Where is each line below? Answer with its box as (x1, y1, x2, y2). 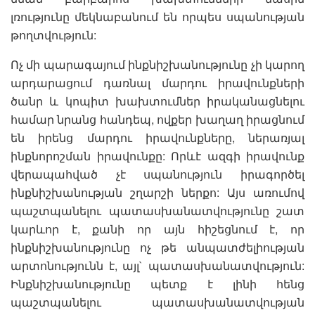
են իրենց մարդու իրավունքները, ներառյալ (11, 129, 304, 146)
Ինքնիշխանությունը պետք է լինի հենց (11, 276, 304, 292)
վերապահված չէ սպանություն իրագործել (11, 166, 304, 183)
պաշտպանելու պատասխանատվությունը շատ (11, 202, 304, 219)
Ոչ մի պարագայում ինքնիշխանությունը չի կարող (11, 56, 304, 73)
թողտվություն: (11, 27, 96, 44)
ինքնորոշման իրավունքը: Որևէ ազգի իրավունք (11, 148, 304, 165)
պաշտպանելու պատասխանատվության (11, 294, 304, 311)
